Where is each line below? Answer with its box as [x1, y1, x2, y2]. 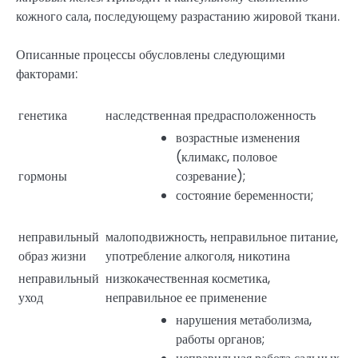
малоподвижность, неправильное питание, [105, 227, 338, 246]
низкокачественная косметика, [105, 268, 270, 288]
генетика [18, 105, 67, 125]
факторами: [16, 65, 78, 84]
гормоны [18, 166, 67, 185]
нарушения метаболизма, [176, 310, 312, 329]
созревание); [176, 166, 245, 185]
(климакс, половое [176, 147, 277, 166]
